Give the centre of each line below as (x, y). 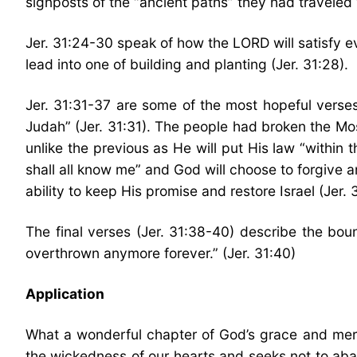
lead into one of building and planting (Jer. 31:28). (187, 64)
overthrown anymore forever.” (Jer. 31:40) (161, 253)
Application (65, 293)
